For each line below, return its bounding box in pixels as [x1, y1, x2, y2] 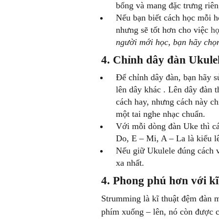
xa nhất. [116, 158, 144, 168]
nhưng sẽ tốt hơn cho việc [116, 25, 211, 35]
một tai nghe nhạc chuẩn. [116, 109, 208, 119]
